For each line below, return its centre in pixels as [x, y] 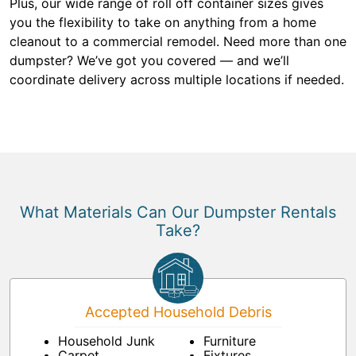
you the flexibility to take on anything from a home [163, 23]
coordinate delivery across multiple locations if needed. [177, 80]
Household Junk [106, 341]
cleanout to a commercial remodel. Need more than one [178, 42]
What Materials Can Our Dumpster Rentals [178, 213]
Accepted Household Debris [178, 312]
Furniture [230, 341]
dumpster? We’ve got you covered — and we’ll [149, 61]
